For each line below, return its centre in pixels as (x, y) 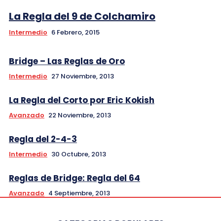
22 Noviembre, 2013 (80, 115)
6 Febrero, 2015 (75, 32)
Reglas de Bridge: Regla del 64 (74, 178)
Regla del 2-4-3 (43, 139)
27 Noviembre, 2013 (83, 76)
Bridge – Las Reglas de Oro (67, 61)
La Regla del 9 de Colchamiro (82, 16)
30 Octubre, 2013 (79, 154)
